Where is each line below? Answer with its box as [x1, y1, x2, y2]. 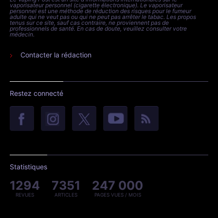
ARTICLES [54, 191, 77, 198]
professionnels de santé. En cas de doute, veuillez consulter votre [10, 24, 187, 32]
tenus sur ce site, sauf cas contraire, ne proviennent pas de [10, 18, 169, 26]
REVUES [16, 191, 34, 198]
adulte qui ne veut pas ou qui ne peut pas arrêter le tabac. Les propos [10, 13, 196, 20]
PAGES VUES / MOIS [94, 191, 141, 198]
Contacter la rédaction [20, 50, 91, 59]
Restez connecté [10, 89, 63, 97]
